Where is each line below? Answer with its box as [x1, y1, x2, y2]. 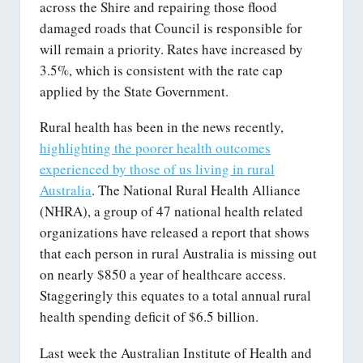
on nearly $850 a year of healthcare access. [40, 265, 286, 284]
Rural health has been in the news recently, [40, 117, 284, 137]
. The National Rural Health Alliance [92, 181, 301, 200]
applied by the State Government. [40, 81, 228, 100]
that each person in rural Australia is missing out [40, 244, 317, 263]
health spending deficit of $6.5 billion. [40, 307, 258, 327]
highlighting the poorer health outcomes [40, 139, 271, 158]
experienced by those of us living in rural [40, 160, 275, 179]
